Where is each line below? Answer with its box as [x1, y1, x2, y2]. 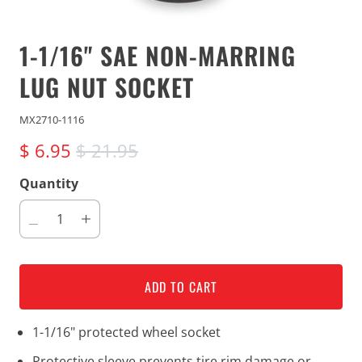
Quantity [19, 175, 78, 192]
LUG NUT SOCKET [19, 69, 194, 105]
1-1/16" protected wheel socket [32, 323, 221, 341]
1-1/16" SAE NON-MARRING [19, 37, 296, 74]
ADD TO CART [145, 277, 217, 297]
